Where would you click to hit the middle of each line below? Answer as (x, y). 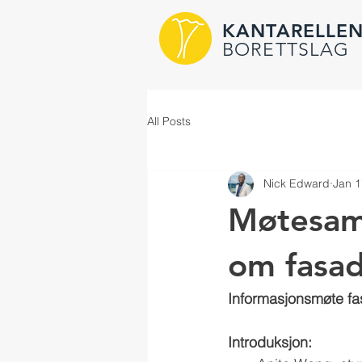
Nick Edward (297, 184)
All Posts (169, 122)
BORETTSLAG (286, 50)
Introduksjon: (270, 342)
